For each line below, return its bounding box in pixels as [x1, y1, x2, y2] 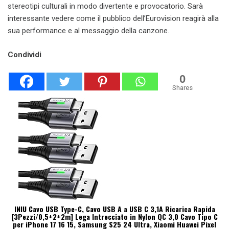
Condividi [8, 50, 41, 59]
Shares [172, 83, 193, 91]
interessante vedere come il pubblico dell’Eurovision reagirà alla [8, 14, 219, 24]
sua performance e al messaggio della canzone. [8, 26, 169, 36]
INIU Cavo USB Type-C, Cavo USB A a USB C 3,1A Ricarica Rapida [14, 203, 215, 214]
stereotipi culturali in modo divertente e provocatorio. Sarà [8, 2, 203, 11]
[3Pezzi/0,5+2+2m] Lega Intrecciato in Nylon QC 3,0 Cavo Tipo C [11, 211, 218, 222]
